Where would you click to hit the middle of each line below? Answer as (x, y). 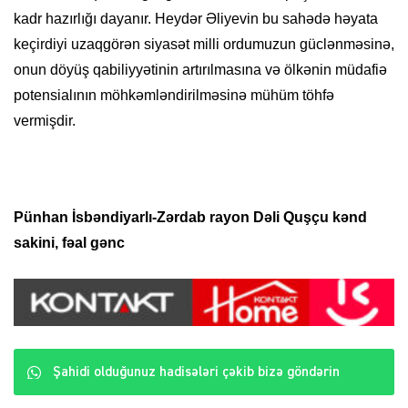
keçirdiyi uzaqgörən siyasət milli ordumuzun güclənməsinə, (204, 45)
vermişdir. (45, 121)
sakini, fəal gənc (69, 243)
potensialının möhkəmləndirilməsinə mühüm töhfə (174, 96)
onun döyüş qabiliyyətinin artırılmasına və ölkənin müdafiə (200, 70)
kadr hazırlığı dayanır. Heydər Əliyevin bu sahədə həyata (196, 19)
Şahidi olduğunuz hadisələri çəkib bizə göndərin (196, 372)
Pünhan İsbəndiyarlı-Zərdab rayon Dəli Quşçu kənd (190, 218)
